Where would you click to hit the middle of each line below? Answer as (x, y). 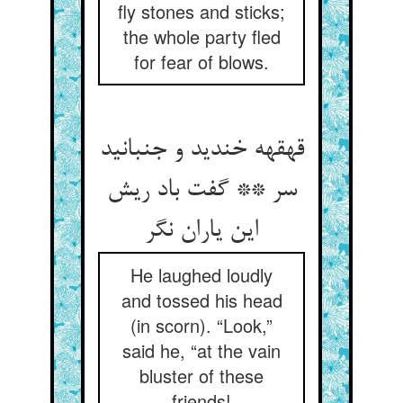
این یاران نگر (201, 231)
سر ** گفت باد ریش (201, 191)
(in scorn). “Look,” (201, 325)
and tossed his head (201, 300)
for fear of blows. (201, 62)
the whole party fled (201, 36)
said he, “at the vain (201, 350)
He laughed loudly (201, 275)
